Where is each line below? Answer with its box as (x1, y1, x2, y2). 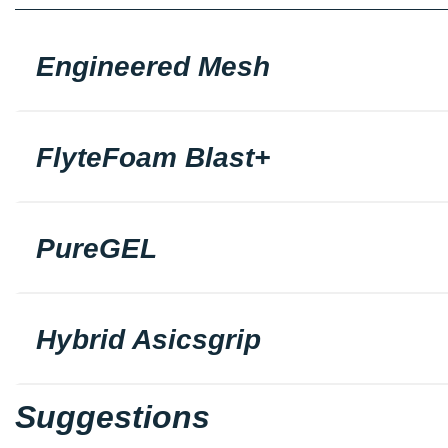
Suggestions (15, 398, 210, 435)
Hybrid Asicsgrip (36, 323, 261, 355)
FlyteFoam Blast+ (36, 141, 270, 173)
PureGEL (36, 232, 157, 264)
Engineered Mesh (36, 50, 270, 82)
